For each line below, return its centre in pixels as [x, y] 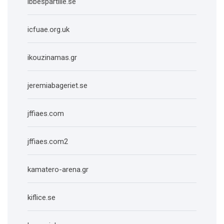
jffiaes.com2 [48, 142]
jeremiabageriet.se [57, 86]
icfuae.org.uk [48, 30]
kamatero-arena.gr [58, 170]
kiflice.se [41, 198]
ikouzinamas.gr [52, 58]
